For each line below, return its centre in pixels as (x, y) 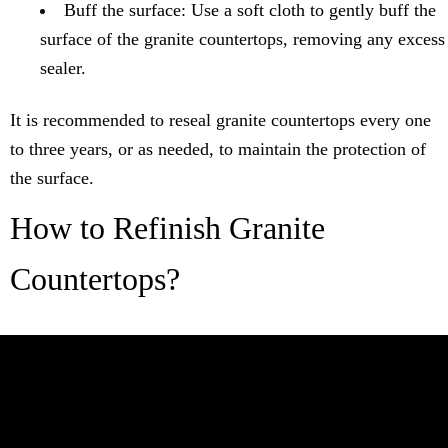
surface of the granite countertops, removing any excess (242, 39)
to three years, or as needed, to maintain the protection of (218, 149)
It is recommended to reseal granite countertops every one (220, 120)
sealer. (63, 68)
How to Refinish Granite (167, 228)
